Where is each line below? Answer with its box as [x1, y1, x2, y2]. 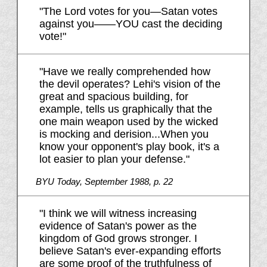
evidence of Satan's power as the [39, 220, 197, 232]
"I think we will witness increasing [39, 207, 197, 220]
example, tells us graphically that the [39, 103, 212, 116]
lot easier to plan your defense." [39, 153, 190, 166]
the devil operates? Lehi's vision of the [39, 78, 221, 91]
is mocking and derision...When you [39, 128, 209, 141]
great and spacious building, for [39, 91, 188, 103]
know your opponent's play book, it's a [39, 141, 219, 153]
